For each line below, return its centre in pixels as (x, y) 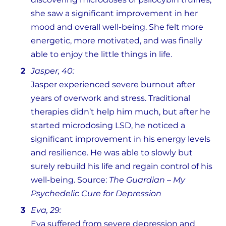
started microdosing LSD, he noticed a (108, 126)
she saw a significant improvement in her (114, 14)
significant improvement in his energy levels (121, 139)
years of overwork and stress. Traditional (110, 98)
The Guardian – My (147, 180)
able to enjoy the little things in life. (101, 54)
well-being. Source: (70, 180)
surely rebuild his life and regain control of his (122, 166)
